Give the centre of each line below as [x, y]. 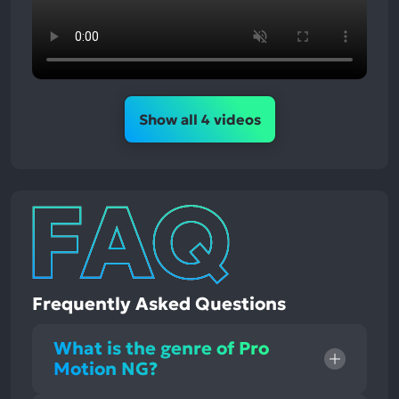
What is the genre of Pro [161, 348]
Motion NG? [106, 368]
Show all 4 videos [199, 119]
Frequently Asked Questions [159, 303]
